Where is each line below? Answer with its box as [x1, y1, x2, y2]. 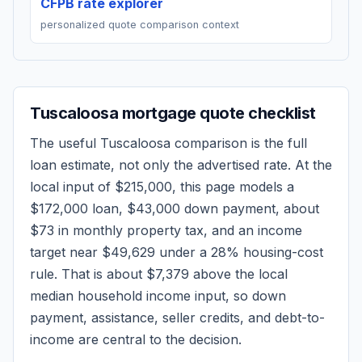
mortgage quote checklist [118, 103, 316, 123]
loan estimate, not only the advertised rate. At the [30, 157, 332, 173]
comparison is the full [170, 135, 307, 151]
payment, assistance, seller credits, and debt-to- [30, 309, 325, 326]
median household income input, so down [30, 288, 286, 304]
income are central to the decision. [30, 331, 242, 347]
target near [30, 244, 102, 260]
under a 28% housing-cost [155, 244, 323, 260]
